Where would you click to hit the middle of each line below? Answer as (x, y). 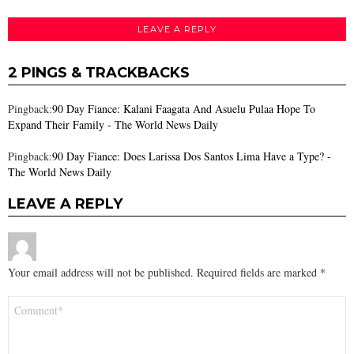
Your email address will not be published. (101, 273)
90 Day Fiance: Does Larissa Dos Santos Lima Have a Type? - (192, 156)
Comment (34, 303)
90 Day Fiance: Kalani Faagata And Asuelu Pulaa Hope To (184, 109)
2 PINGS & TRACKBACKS (99, 73)
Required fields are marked (258, 273)
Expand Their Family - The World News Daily (113, 125)
